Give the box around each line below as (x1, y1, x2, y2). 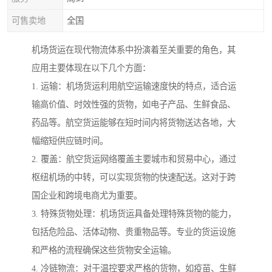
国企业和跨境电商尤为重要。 (32, 191, 142, 201)
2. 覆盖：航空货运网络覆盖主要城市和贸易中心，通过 (32, 154, 236, 165)
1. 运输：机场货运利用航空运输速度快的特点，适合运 (32, 81, 236, 92)
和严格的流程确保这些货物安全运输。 (32, 245, 176, 256)
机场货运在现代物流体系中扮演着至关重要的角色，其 (32, 45, 236, 55)
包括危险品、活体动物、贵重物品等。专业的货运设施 (32, 227, 236, 237)
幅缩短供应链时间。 (32, 136, 108, 146)
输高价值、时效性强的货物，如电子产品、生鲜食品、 (32, 100, 236, 110)
